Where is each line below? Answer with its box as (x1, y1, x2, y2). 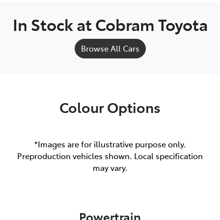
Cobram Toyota (95, 13, 208, 35)
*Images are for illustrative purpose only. (34, 138, 186, 149)
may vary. (92, 162, 128, 173)
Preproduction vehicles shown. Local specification (17, 150, 203, 161)
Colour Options (59, 97, 161, 116)
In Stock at (12, 13, 95, 35)
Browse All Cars (81, 42, 139, 54)
